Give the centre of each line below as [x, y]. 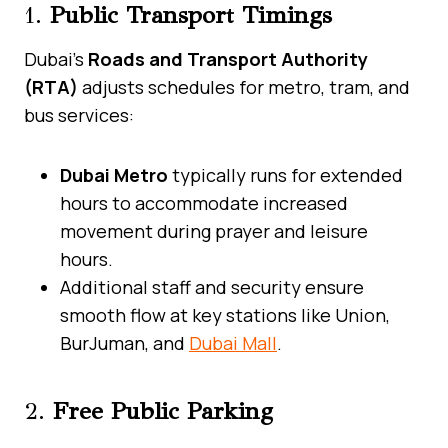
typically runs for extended [285, 174]
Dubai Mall [233, 342]
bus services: [79, 114]
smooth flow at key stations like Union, [225, 314]
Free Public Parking [163, 410]
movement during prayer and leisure [214, 230]
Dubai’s [56, 58]
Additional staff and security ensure [212, 286]
